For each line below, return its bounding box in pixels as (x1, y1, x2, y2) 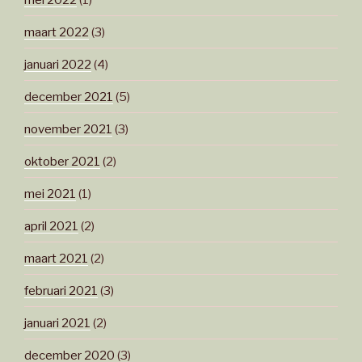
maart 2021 (24, 250, 88, 266)
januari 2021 (24, 315, 90, 330)
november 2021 (24, 121, 112, 137)
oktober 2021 (24, 154, 100, 169)
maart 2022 (24, 24, 89, 40)
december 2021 (24, 89, 113, 104)
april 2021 (24, 218, 78, 234)
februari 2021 (24, 283, 98, 298)
